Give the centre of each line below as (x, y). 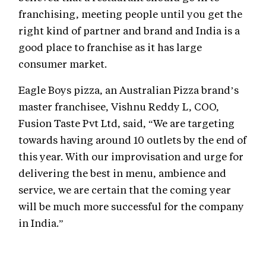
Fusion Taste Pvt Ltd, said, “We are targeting (126, 123)
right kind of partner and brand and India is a (129, 31)
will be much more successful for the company (131, 206)
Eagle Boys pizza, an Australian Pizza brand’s (129, 90)
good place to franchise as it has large (110, 47)
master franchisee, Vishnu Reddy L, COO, (119, 107)
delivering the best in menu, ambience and (122, 173)
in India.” (42, 223)
